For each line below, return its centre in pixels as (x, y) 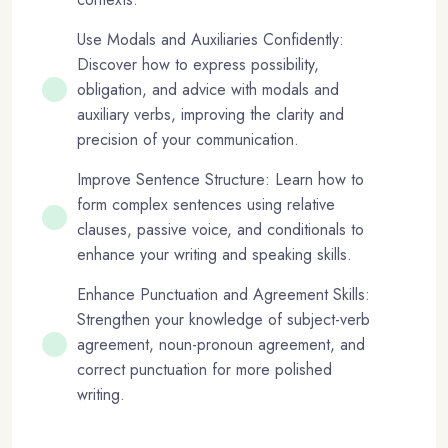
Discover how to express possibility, (198, 65)
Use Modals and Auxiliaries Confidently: (210, 40)
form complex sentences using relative (206, 205)
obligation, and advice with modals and (208, 90)
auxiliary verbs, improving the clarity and (210, 115)
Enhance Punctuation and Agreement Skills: (223, 295)
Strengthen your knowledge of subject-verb (223, 320)
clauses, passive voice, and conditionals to (220, 230)
